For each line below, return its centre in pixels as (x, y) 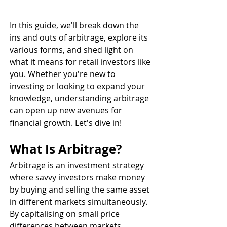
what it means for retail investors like (81, 62)
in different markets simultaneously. (80, 202)
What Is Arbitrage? (66, 149)
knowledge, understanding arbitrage (80, 99)
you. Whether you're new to (64, 74)
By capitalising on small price (66, 214)
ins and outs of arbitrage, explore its (80, 38)
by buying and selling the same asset (81, 190)
